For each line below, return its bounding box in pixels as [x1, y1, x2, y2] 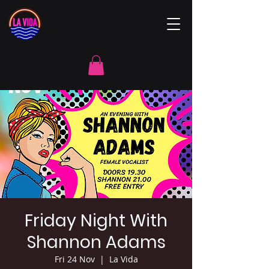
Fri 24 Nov [54, 253, 95, 265]
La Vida [109, 253, 138, 265]
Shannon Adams [26, 231, 166, 255]
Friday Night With [25, 209, 168, 233]
